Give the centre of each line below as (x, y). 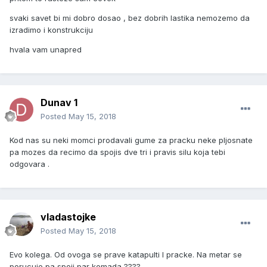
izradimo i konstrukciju (51, 30)
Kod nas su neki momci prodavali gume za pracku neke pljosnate (131, 140)
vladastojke (68, 217)
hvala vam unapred (46, 50)
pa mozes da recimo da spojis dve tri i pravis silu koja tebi (117, 152)
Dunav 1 (59, 103)
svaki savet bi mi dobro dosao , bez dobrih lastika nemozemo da (130, 18)
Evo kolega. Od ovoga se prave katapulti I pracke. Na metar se (126, 255)
